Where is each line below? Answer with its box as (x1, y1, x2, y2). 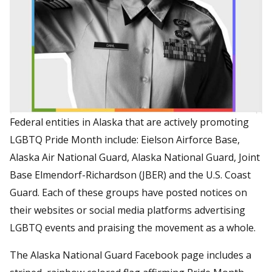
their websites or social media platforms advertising (10, 203, 245, 217)
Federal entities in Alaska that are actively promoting (10, 115, 249, 129)
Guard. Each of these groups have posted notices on (10, 185, 247, 199)
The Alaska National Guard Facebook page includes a (10, 248, 251, 262)
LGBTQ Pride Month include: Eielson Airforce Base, (10, 132, 240, 146)
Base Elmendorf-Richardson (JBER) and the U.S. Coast (10, 168, 251, 182)
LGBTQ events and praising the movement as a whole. (10, 220, 256, 234)
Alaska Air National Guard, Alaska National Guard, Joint (10, 150, 260, 164)
